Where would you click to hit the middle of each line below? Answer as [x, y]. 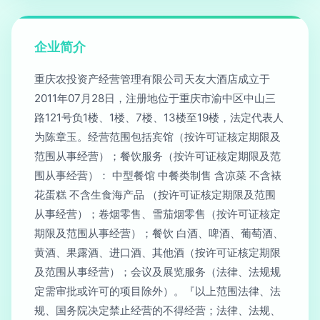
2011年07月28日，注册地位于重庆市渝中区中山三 [155, 98]
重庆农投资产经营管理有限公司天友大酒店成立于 [152, 79]
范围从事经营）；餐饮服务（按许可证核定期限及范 [157, 156]
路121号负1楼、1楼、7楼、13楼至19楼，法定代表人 [159, 117]
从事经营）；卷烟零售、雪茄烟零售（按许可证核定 [157, 214]
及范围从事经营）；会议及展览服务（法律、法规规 [157, 272]
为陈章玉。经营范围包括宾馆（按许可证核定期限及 [157, 137]
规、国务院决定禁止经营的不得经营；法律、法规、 [157, 310]
